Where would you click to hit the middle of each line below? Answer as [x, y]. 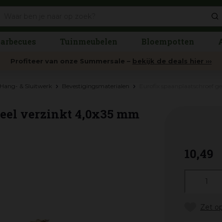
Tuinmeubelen [88, 41]
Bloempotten [167, 41]
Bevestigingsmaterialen [96, 86]
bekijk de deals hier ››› [172, 61]
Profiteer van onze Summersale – [71, 61]
